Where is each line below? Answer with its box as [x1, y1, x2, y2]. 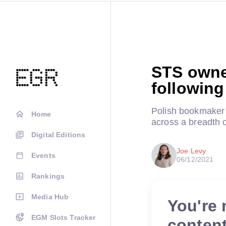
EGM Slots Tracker [31, 213, 96, 221]
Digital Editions [31, 131, 86, 139]
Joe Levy [177, 147, 206, 155]
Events [31, 151, 55, 159]
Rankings [31, 172, 65, 180]
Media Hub [31, 193, 69, 201]
